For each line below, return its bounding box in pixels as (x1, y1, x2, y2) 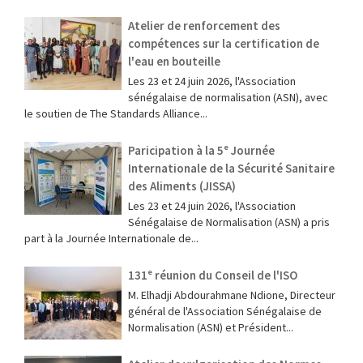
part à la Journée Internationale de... (24, 230, 199, 246)
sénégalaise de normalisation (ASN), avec (128, 89, 328, 105)
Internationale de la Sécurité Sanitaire (128, 160, 335, 176)
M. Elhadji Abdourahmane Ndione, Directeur (128, 287, 335, 302)
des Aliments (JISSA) (128, 177, 236, 194)
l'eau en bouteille (128, 53, 220, 69)
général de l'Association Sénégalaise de (128, 303, 322, 318)
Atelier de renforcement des (128, 17, 280, 33)
